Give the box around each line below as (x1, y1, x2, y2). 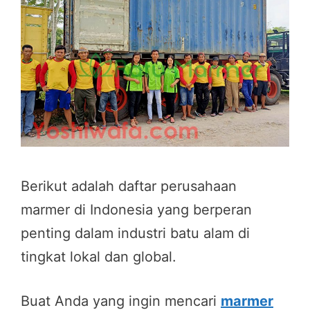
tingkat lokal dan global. (21, 248, 176, 265)
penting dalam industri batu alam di (21, 224, 250, 241)
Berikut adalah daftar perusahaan (21, 177, 237, 194)
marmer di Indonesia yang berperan (21, 201, 252, 218)
